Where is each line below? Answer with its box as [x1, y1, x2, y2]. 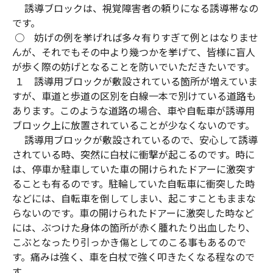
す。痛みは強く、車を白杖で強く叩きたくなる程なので [12, 249, 255, 264]
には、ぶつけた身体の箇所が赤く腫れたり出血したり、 [12, 220, 255, 235]
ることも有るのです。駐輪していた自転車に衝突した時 [12, 176, 255, 191]
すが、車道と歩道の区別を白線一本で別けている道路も [12, 88, 256, 104]
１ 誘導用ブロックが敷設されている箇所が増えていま [12, 74, 258, 89]
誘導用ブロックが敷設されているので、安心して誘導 [12, 132, 258, 147]
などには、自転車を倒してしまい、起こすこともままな [12, 191, 256, 206]
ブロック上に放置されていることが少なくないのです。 [12, 118, 255, 133]
